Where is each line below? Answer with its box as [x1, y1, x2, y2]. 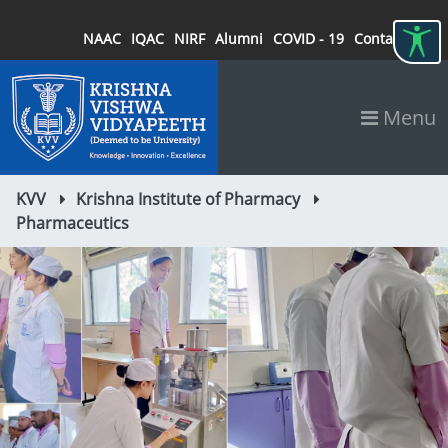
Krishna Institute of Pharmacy [76, 188, 300, 210]
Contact [354, 29, 405, 48]
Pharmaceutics [16, 212, 129, 234]
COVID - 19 [273, 29, 344, 48]
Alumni [215, 29, 263, 48]
